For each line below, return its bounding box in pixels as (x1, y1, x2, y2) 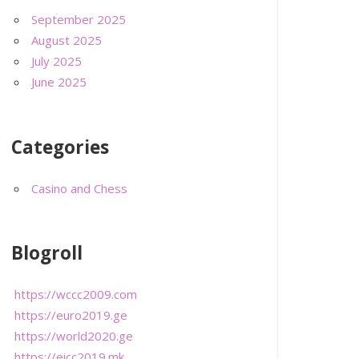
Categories (10, 134, 109, 159)
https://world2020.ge (14, 327, 134, 344)
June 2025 (31, 74, 87, 91)
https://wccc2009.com (14, 285, 138, 302)
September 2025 (31, 11, 127, 28)
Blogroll (10, 240, 83, 266)
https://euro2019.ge (14, 306, 128, 323)
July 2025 (31, 53, 83, 70)
